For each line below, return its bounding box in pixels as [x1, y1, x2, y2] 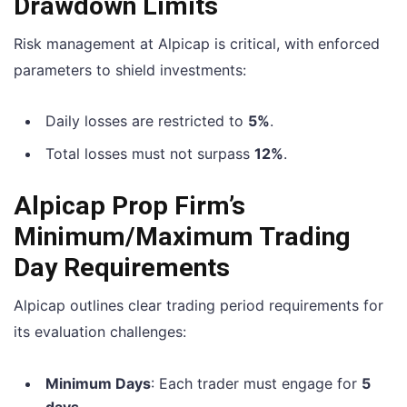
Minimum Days [45, 373, 151, 392]
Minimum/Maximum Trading [14, 222, 351, 253]
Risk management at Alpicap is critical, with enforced [14, 35, 380, 53]
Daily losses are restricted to [45, 112, 248, 131]
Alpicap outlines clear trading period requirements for [14, 296, 383, 315]
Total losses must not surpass [45, 144, 254, 164]
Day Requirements [14, 253, 230, 283]
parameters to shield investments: [14, 61, 246, 79]
